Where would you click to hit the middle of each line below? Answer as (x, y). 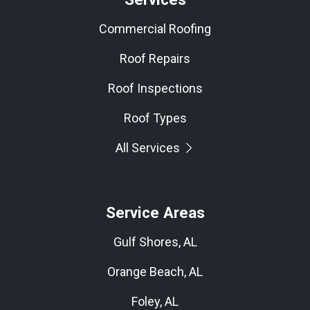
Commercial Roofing (155, 29)
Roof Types (155, 118)
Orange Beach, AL (155, 272)
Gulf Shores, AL (155, 242)
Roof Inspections (155, 89)
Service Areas (155, 213)
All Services (149, 148)
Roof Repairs (155, 59)
